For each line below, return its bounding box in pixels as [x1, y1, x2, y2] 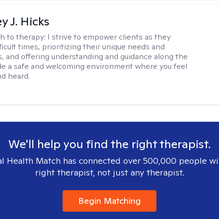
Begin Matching [78, 195, 141, 206]
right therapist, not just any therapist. [35, 167, 184, 178]
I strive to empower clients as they [47, 32, 171, 42]
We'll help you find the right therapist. [8, 136, 211, 152]
